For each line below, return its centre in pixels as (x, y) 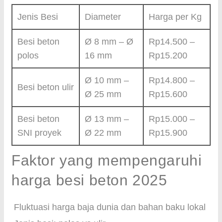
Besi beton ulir (46, 87)
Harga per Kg (175, 17)
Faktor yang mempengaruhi (107, 160)
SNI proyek (39, 133)
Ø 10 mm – (107, 80)
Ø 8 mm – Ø (109, 42)
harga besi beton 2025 (89, 180)
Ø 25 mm (103, 94)
